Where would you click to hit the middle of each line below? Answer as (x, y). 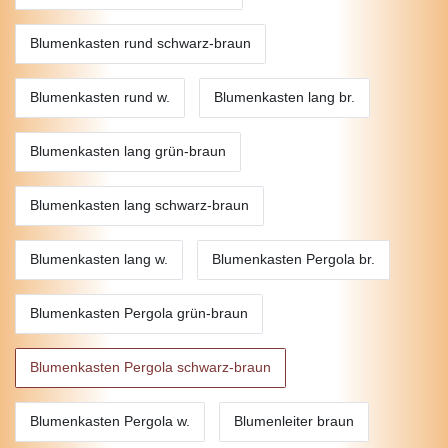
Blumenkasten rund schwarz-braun (140, 43)
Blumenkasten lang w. (99, 259)
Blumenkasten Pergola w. (110, 421)
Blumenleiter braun (294, 421)
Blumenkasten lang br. (284, 97)
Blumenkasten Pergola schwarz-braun (150, 367)
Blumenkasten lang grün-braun (128, 151)
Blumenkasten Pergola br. (293, 259)
